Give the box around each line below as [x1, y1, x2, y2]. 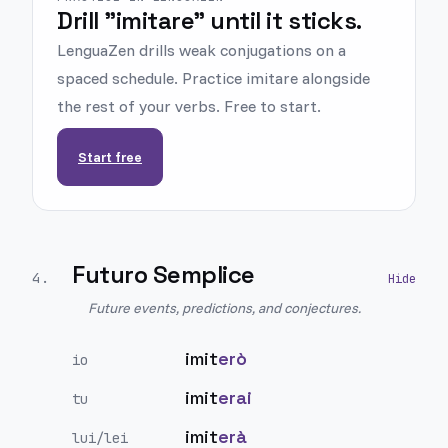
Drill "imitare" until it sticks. [57, 5, 362, 36]
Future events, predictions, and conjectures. [88, 299, 361, 317]
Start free [78, 148, 142, 166]
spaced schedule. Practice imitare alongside [57, 68, 370, 88]
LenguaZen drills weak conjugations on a [57, 40, 346, 60]
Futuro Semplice [72, 259, 255, 290]
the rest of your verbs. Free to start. [57, 96, 321, 116]
